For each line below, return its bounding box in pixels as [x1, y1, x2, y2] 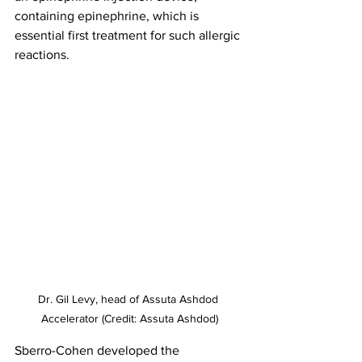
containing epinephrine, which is [15, 8, 202, 23]
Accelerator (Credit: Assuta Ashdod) [40, 312, 218, 326]
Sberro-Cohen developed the [15, 343, 183, 358]
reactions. [15, 47, 73, 61]
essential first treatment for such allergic [15, 27, 243, 42]
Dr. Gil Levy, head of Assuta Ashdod [37, 293, 221, 306]
